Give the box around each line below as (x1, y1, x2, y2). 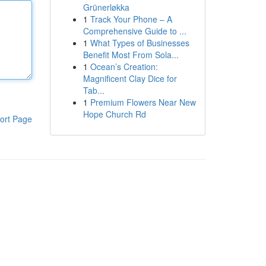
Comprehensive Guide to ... (83, 25, 186, 37)
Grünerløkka (83, 1, 129, 13)
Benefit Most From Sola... (83, 49, 179, 61)
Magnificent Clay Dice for (83, 72, 177, 84)
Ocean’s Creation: (90, 61, 158, 72)
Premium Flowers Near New (90, 96, 196, 108)
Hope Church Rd (83, 108, 146, 120)
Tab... (83, 84, 104, 96)
